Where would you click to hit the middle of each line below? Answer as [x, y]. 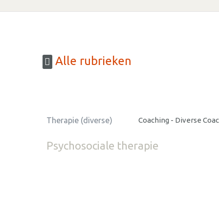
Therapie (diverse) [79, 120]
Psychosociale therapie [102, 145]
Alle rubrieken [92, 61]
